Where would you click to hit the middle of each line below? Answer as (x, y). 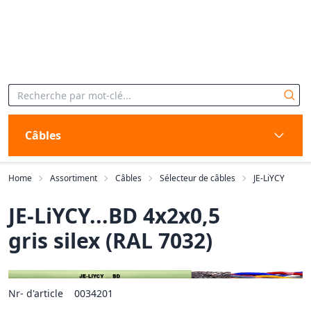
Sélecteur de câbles (197, 178)
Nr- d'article (36, 293)
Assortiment (74, 178)
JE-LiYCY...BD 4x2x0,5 (114, 216)
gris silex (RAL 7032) (110, 241)
